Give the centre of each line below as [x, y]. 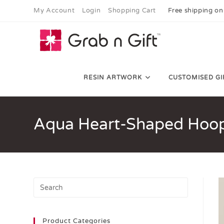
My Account [54, 10]
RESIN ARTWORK [112, 77]
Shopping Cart [132, 10]
